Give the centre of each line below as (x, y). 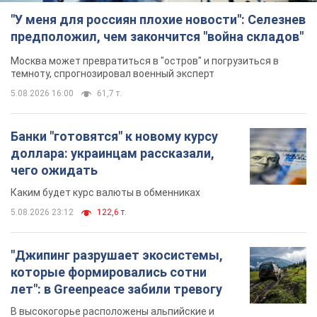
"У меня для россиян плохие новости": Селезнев (158, 20)
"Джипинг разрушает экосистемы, (117, 255)
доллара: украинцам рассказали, (113, 154)
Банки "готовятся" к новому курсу (114, 137)
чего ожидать (54, 171)
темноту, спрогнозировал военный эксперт (113, 74)
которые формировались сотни (109, 272)
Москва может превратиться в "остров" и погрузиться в (145, 61)
